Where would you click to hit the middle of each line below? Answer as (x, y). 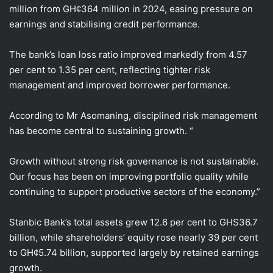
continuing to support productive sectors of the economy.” (135, 191)
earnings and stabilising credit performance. (106, 24)
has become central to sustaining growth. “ (101, 130)
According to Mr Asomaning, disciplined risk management (133, 115)
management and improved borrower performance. (120, 85)
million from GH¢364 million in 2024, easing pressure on (131, 9)
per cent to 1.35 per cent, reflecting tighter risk (110, 69)
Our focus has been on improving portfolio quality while (129, 176)
